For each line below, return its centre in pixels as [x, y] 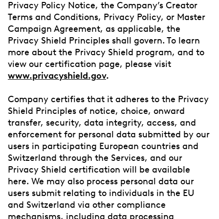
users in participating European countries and [103, 146]
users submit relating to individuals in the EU [101, 193]
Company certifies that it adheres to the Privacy [108, 99]
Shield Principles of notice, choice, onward [96, 111]
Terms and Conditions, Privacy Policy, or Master [107, 17]
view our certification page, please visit [89, 64]
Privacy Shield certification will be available [99, 169]
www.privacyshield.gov [57, 76]
